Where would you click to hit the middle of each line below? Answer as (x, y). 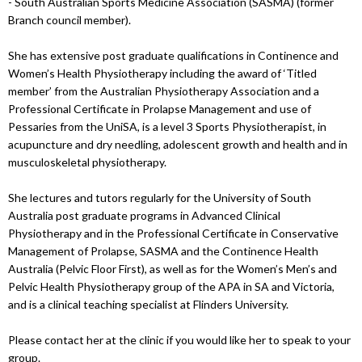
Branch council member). (69, 19)
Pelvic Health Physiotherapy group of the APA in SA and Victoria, (171, 286)
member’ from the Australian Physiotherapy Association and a (164, 90)
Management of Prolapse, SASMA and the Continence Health (163, 250)
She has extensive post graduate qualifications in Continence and (173, 55)
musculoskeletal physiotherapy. (87, 162)
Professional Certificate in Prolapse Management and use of (160, 108)
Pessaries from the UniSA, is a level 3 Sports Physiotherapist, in (167, 126)
